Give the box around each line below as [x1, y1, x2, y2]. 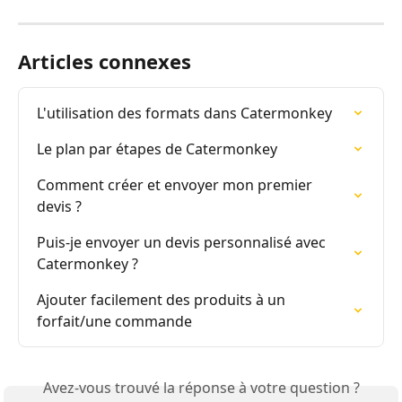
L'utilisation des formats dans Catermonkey [37, 103, 332, 124]
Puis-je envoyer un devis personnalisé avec [37, 232, 329, 253]
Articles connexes [18, 48, 191, 75]
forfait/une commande [37, 311, 192, 332]
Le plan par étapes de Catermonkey [37, 139, 277, 160]
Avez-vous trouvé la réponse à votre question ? [42, 378, 360, 398]
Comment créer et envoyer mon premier [37, 175, 316, 196]
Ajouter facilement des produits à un [37, 290, 289, 310]
